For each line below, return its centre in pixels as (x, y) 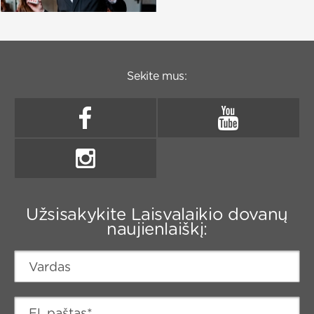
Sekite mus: (157, 76)
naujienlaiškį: (157, 229)
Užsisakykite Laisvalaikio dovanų (157, 214)
